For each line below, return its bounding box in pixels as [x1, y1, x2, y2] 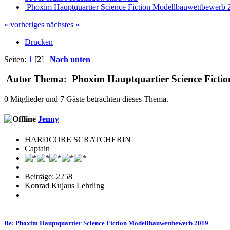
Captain [25, 144, 50, 153]
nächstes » [46, 20, 80, 29]
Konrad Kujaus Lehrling [25, 181, 104, 190]
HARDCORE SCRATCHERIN [25, 135, 131, 144]
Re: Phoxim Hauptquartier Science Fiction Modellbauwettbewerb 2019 [4, 219, 208, 227]
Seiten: [4, 54, 28, 64]
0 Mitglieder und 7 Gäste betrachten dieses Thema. [4, 94, 168, 104]
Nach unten [50, 54, 90, 64]
